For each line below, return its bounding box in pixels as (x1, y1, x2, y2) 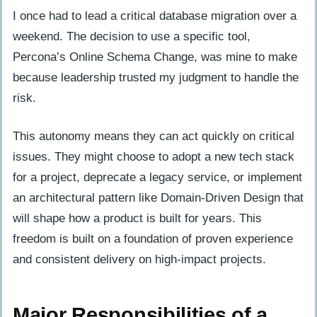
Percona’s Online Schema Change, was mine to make (13, 50, 297, 64)
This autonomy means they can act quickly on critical (13, 129, 294, 143)
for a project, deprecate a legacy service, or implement (13, 170, 302, 184)
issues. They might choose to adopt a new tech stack (13, 149, 294, 163)
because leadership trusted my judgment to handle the (13, 70, 299, 84)
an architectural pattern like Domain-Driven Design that (13, 190, 304, 204)
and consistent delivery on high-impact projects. (13, 252, 266, 266)
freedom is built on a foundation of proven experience (13, 231, 293, 246)
